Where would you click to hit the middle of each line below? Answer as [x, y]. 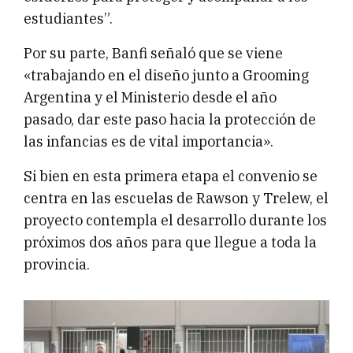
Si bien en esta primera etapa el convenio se [171, 176]
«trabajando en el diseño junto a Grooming [166, 76]
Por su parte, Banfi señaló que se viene [153, 54]
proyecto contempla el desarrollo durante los [175, 221]
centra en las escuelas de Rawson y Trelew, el [176, 199]
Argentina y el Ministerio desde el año [150, 98]
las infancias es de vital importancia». [149, 142]
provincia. [57, 265]
